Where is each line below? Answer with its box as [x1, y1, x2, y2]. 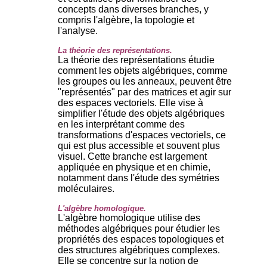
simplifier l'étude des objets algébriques [58, 108, 225, 119]
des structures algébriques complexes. [58, 244, 220, 255]
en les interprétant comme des [58, 119, 185, 129]
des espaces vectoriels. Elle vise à [58, 97, 203, 108]
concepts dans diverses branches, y [58, 4, 209, 14]
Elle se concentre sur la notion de [58, 255, 198, 266]
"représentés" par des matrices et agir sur [58, 86, 231, 97]
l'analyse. [58, 25, 98, 36]
